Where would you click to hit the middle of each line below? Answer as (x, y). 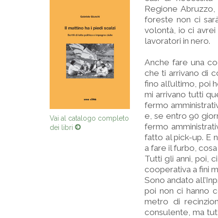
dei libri (62, 127)
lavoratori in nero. (177, 41)
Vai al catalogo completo (89, 118)
